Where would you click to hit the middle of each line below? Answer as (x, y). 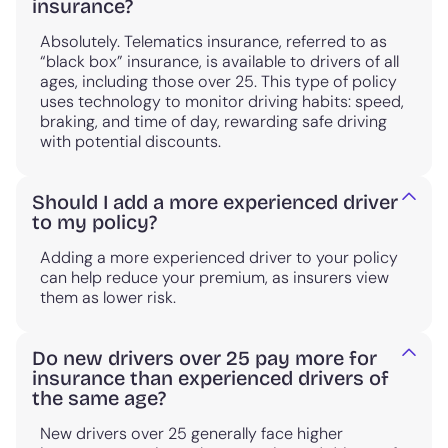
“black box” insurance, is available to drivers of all (219, 62)
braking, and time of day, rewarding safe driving (213, 122)
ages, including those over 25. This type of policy (218, 82)
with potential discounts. (130, 142)
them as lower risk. (108, 298)
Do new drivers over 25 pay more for (204, 358)
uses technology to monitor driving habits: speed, (222, 102)
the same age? (99, 398)
